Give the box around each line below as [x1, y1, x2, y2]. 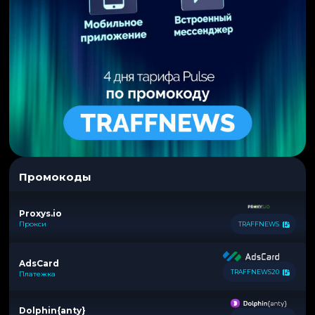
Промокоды [19, 170, 91, 184]
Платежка [19, 269, 56, 278]
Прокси [19, 219, 46, 229]
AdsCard [19, 257, 59, 269]
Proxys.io [19, 208, 62, 219]
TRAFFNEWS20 [231, 268, 279, 276]
